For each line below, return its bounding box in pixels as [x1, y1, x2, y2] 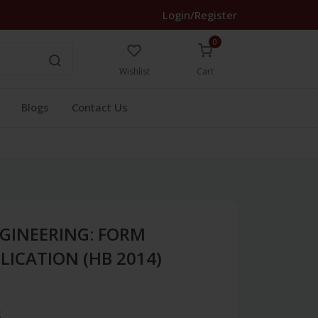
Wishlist [119, 65, 150, 77]
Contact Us [72, 100, 128, 114]
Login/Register [163, 8, 237, 22]
